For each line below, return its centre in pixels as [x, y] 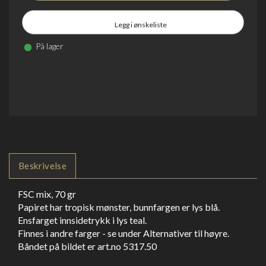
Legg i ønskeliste [141, 25]
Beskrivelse [43, 165]
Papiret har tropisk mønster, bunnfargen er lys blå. [119, 207]
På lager [49, 46]
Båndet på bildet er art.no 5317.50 [87, 246]
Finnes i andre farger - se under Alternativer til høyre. [124, 233]
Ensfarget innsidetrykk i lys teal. [82, 220]
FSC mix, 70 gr [47, 194]
